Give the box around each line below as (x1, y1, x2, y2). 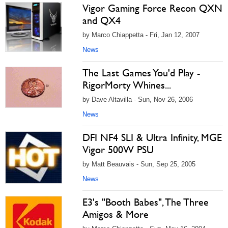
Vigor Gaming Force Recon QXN (82, 2, 222, 15)
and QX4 (82, 14, 121, 27)
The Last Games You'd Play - (82, 67, 200, 79)
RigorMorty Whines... (82, 79, 171, 92)
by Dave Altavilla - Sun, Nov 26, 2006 (82, 96, 193, 104)
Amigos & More (82, 208, 149, 221)
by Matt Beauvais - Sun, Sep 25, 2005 (82, 160, 195, 168)
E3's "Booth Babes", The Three (82, 196, 209, 209)
